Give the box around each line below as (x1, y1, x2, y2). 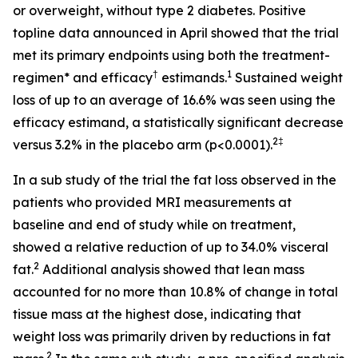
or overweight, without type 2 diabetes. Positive (13, 2, 306, 18)
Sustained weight (232, 70, 343, 86)
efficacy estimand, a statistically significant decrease (13, 114, 344, 130)
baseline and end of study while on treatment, (13, 217, 296, 233)
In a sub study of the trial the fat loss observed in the (13, 172, 336, 188)
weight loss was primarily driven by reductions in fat (13, 328, 331, 344)
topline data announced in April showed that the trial (13, 25, 339, 41)
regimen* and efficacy (13, 70, 153, 86)
